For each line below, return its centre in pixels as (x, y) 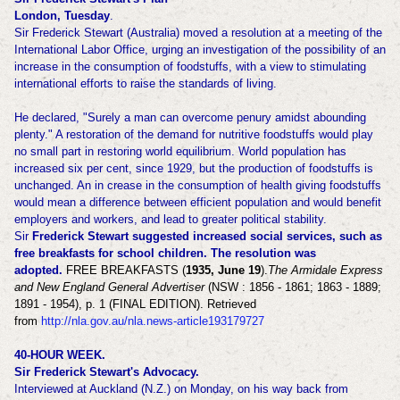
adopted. (38, 271)
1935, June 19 (223, 271)
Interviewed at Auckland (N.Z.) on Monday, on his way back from (181, 389)
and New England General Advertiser (111, 287)
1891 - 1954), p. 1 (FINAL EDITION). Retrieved (135, 304)
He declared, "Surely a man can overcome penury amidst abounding (190, 118)
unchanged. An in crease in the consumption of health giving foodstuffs (197, 186)
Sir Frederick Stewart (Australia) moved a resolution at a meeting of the (198, 33)
